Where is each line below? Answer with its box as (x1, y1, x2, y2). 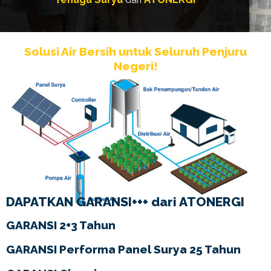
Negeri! (113, 59, 158, 73)
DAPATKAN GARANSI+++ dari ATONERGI (6, 194, 244, 210)
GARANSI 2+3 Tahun (6, 218, 116, 232)
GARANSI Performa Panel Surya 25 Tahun (6, 243, 241, 256)
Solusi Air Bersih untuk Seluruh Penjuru (24, 45, 247, 58)
